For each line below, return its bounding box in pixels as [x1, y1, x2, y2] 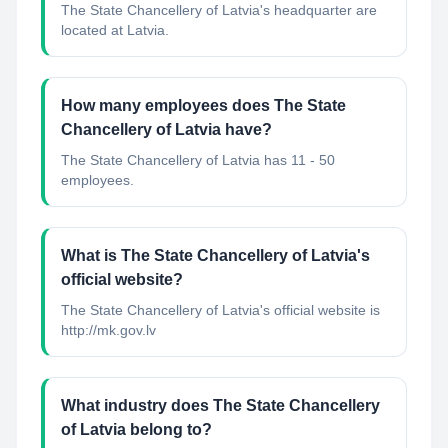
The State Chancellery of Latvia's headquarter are [61, 2, 377, 18]
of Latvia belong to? [61, 421, 212, 438]
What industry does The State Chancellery [61, 397, 380, 414]
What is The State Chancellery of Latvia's [61, 247, 370, 264]
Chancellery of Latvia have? [61, 121, 272, 138]
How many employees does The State [61, 97, 346, 114]
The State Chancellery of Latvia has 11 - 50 [61, 152, 335, 168]
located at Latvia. [61, 22, 169, 38]
